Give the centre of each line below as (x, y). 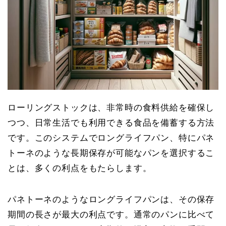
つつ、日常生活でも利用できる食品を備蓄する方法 (111, 123)
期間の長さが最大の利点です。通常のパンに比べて (111, 214)
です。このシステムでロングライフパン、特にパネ (111, 138)
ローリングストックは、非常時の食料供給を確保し (111, 107)
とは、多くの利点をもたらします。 (80, 168)
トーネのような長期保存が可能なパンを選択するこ (111, 153)
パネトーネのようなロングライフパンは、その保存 (111, 199)
